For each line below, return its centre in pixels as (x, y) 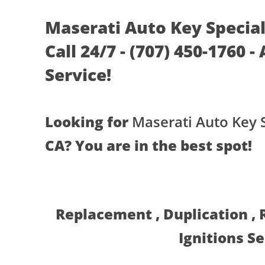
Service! (78, 75)
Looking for (88, 122)
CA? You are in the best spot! (148, 146)
